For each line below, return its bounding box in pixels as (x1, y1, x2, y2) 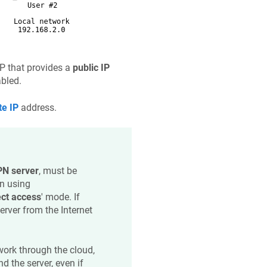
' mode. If (41, 191, 80, 203)
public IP (72, 62, 110, 74)
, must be (38, 165, 77, 177)
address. (18, 101, 57, 113)
